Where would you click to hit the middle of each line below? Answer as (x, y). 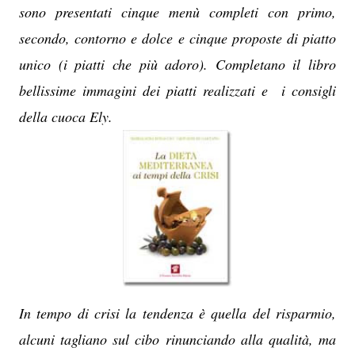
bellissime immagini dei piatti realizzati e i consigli (177, 90)
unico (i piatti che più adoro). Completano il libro (177, 64)
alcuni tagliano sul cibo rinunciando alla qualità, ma (177, 339)
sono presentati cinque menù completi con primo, (177, 12)
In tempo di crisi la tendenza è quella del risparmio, (177, 313)
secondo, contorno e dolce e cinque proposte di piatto (177, 38)
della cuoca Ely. (66, 116)
